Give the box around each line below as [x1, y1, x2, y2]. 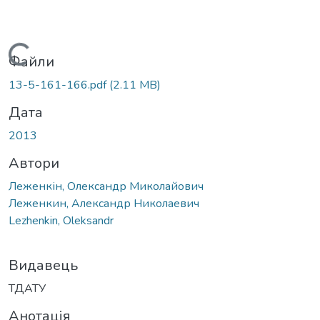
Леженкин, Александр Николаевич [9, 195, 199, 211]
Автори [9, 153, 59, 173]
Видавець [9, 255, 78, 275]
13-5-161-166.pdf [9, 76, 109, 93]
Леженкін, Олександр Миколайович [9, 178, 204, 194]
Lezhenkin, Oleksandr [9, 212, 114, 229]
